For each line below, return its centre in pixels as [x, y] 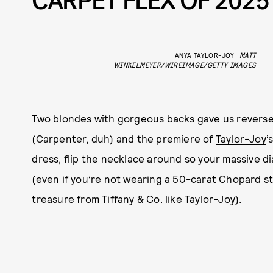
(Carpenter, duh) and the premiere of [124, 139]
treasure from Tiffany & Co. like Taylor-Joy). [137, 199]
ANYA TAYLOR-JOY [204, 55]
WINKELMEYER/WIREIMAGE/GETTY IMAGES [185, 65]
